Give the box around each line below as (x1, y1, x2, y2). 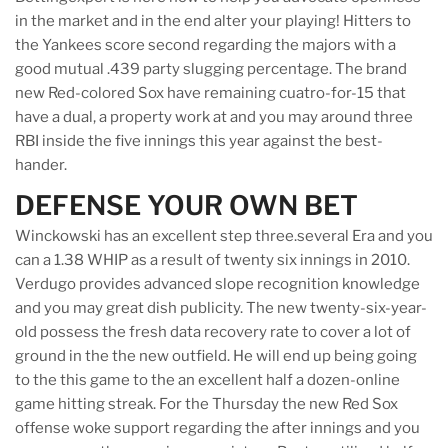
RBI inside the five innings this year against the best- (15, 132, 383, 151)
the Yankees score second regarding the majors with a (15, 36, 396, 55)
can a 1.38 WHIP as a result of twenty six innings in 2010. (15, 251, 410, 270)
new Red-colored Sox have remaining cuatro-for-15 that (15, 84, 406, 103)
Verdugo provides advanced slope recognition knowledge (15, 275, 420, 294)
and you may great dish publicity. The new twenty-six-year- (15, 299, 427, 318)
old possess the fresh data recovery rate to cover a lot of (15, 323, 411, 342)
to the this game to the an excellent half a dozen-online (15, 371, 400, 390)
